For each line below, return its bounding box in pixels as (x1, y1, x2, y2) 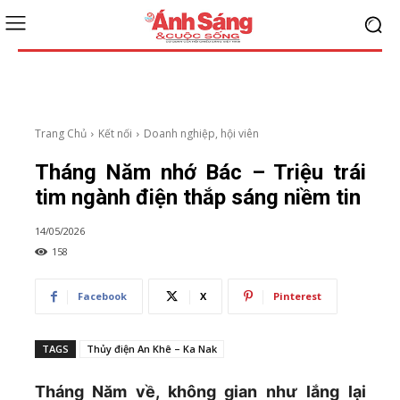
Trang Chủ (34, 126, 87, 141)
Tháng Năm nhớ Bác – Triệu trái (34, 160, 366, 185)
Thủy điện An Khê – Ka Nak (86, 342, 217, 356)
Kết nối (97, 126, 132, 141)
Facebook (77, 289, 127, 304)
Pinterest (272, 289, 321, 304)
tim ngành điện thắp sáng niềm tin (34, 185, 361, 210)
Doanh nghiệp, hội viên (143, 126, 259, 141)
